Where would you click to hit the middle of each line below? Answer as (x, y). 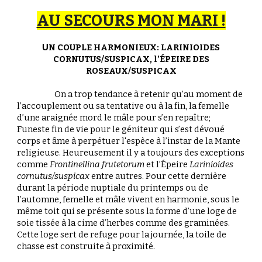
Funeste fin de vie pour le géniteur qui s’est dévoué (121, 129)
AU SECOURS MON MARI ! (131, 20)
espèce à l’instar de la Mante (184, 141)
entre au (109, 176)
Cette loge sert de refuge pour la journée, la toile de (122, 235)
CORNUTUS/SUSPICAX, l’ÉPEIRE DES (131, 59)
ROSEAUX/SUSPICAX (131, 71)
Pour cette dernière (185, 176)
